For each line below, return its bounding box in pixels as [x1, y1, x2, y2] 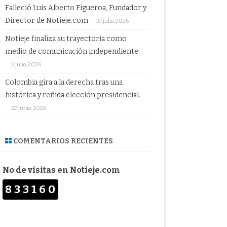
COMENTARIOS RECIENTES [11, 137, 113, 146]
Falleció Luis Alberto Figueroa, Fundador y [5, 4, 146, 13]
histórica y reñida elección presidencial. [5, 91, 140, 100]
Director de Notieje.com [5, 16, 88, 25]
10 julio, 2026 [95, 18, 129, 25]
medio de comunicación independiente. [5, 47, 140, 56]
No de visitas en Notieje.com [2, 165, 120, 175]
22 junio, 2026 [11, 105, 46, 112]
